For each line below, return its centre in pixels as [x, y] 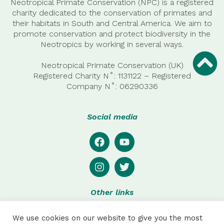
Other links [112, 192]
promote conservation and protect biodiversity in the [112, 34]
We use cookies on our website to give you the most [107, 218]
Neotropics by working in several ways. [112, 44]
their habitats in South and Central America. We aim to [112, 23]
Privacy [117, 213]
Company [85, 86]
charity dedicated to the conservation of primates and [112, 13]
